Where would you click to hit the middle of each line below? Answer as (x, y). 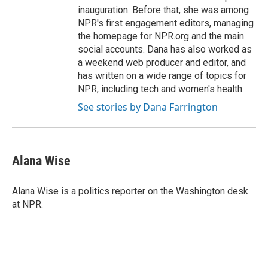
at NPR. (28, 205)
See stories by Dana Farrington (148, 107)
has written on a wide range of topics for (162, 76)
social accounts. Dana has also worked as (165, 50)
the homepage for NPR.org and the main (161, 36)
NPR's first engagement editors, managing (166, 23)
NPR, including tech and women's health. (161, 89)
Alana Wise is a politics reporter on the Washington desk (130, 191)
